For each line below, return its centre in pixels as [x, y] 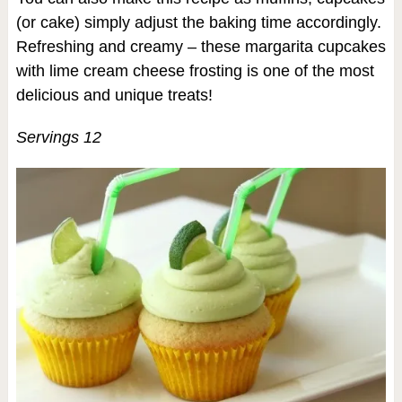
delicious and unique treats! [114, 95]
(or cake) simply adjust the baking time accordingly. [198, 22]
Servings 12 [58, 137]
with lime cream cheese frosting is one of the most [195, 71]
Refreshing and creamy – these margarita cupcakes [201, 47]
